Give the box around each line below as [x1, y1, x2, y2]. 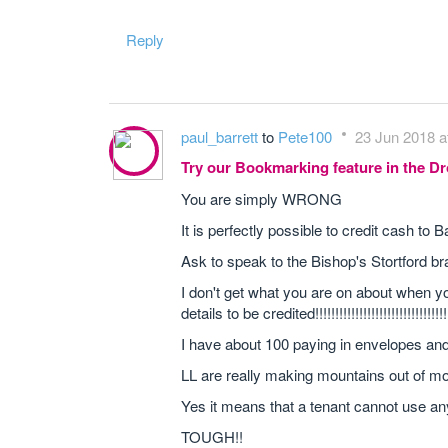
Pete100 [278, 126, 336, 147]
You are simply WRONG [181, 188, 342, 209]
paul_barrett [181, 126, 262, 147]
